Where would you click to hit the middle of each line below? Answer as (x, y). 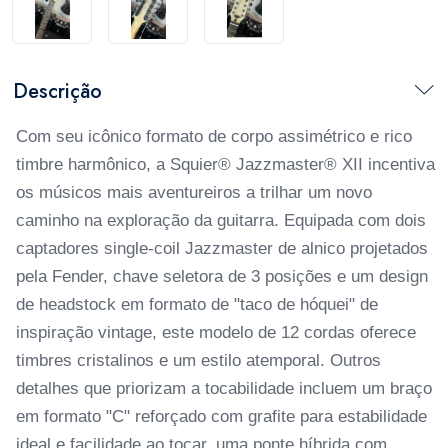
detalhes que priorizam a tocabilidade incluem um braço (224, 388)
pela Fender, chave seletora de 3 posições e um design (222, 276)
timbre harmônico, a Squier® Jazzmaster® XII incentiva (225, 164)
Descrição (57, 91)
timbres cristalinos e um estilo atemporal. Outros (198, 360)
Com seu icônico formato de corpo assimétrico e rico (214, 136)
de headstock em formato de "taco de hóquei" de (197, 304)
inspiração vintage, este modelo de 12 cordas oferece (216, 332)
